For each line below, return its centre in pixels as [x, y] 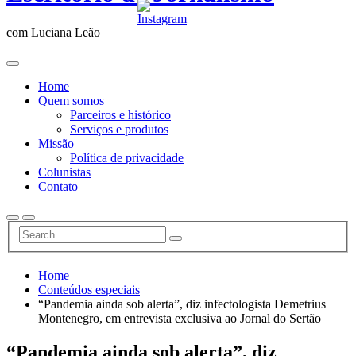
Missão [56, 143]
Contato [58, 186]
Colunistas [64, 172]
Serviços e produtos [119, 129]
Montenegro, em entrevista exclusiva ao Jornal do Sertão [180, 319]
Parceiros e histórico [120, 114]
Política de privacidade [127, 157]
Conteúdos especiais [89, 290]
